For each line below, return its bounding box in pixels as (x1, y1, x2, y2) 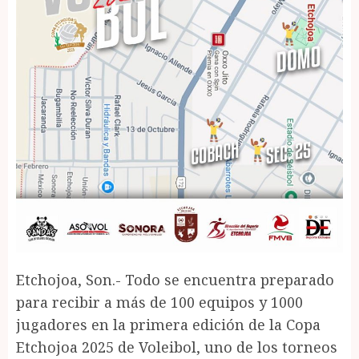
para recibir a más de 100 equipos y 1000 (16, 292, 303, 312)
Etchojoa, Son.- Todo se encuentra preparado (16, 269, 334, 289)
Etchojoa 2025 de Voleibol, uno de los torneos (16, 337, 337, 357)
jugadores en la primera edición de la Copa (16, 314, 321, 334)
